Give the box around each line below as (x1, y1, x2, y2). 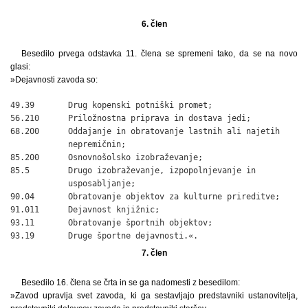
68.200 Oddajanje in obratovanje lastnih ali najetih (10, 126, 280, 136)
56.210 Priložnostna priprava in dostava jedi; (10, 113, 251, 123)
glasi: (10, 61, 30, 71)
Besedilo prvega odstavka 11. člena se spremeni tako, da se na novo (21, 48, 298, 58)
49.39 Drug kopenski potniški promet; (10, 100, 212, 110)
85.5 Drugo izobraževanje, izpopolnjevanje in (10, 165, 256, 175)
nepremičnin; (10, 139, 126, 149)
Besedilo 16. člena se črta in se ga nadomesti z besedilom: (21, 277, 240, 287)
